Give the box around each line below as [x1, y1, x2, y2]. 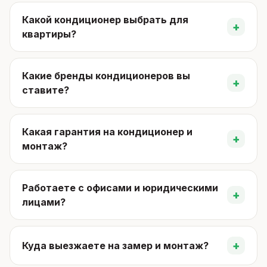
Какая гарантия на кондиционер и [22, 126, 193, 138]
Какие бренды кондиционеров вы [22, 70, 190, 82]
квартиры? [22, 28, 76, 40]
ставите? [22, 84, 69, 96]
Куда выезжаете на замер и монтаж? [22, 240, 209, 252]
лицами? [22, 196, 66, 208]
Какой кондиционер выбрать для [22, 14, 188, 26]
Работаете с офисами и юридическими [22, 182, 218, 194]
